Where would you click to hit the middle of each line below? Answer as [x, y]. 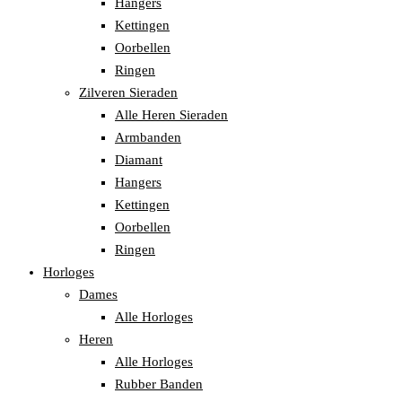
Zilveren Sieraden [128, 93]
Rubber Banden [159, 385]
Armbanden [148, 138]
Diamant [139, 160]
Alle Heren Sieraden [171, 115]
